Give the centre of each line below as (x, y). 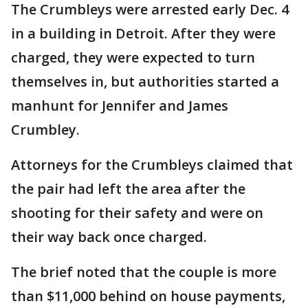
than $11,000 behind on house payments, (148, 296)
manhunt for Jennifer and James (120, 105)
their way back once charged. (109, 236)
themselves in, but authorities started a (145, 81)
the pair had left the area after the (128, 188)
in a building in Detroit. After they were (143, 33)
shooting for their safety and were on (137, 212)
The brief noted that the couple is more (144, 272)
